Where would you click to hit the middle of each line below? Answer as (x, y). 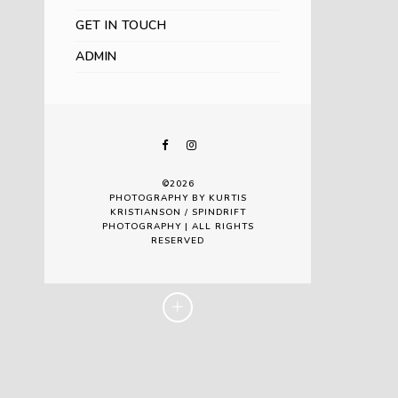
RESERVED (178, 241)
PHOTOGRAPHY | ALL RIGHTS (178, 227)
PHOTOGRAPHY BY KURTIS (178, 198)
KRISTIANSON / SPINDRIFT (178, 212)
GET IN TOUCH (121, 25)
